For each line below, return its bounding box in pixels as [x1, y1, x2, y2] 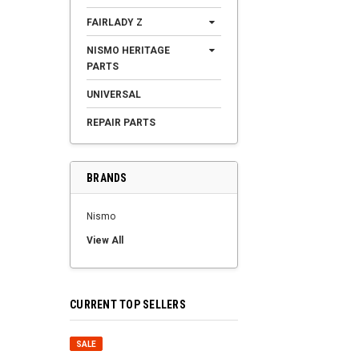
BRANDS [87, 171, 127, 184]
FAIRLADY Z [87, 17, 143, 28]
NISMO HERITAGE [87, 45, 170, 56]
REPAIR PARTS [87, 117, 155, 128]
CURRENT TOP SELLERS [70, 298, 186, 311]
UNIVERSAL [87, 89, 141, 100]
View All [87, 235, 123, 246]
